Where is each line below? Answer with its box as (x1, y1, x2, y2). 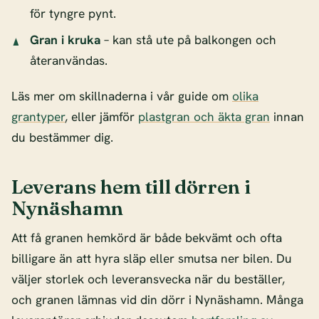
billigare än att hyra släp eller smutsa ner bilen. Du (11, 251, 292, 267)
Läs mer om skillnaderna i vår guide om (11, 88, 232, 105)
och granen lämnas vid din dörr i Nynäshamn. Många (11, 292, 303, 308)
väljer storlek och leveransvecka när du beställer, (11, 271, 285, 288)
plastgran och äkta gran (138, 109, 270, 125)
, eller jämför (65, 109, 138, 125)
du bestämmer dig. (11, 130, 113, 146)
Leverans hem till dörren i (11, 174, 251, 199)
